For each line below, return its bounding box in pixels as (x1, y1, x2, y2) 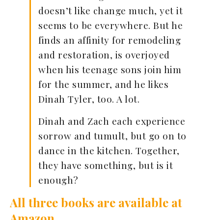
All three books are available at (10, 194, 182, 211)
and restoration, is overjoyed (38, 48, 170, 61)
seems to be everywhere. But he (38, 19, 183, 32)
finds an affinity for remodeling (38, 33, 181, 47)
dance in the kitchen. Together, (38, 144, 180, 157)
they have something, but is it (38, 159, 173, 172)
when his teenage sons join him (38, 63, 181, 76)
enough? (38, 173, 78, 187)
